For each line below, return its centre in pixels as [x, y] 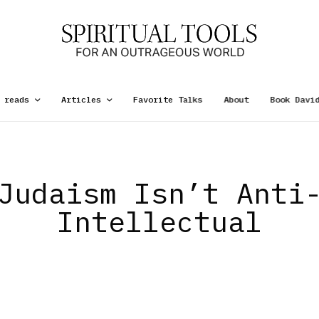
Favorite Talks [168, 99]
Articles [81, 99]
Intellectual [159, 221]
